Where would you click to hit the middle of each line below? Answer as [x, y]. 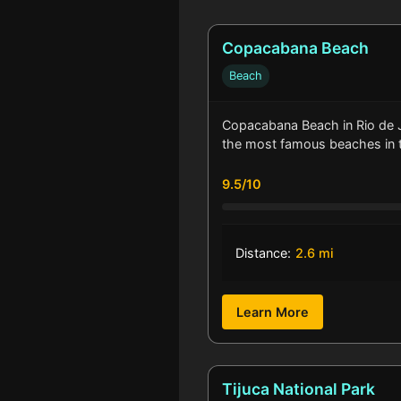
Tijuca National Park [299, 389]
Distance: [263, 253]
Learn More [273, 312]
